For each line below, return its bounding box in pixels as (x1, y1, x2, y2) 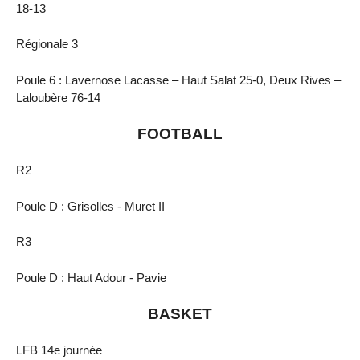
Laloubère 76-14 (16, 91, 100, 105)
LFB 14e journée (16, 342, 102, 357)
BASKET (148, 305, 212, 323)
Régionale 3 (16, 37, 78, 51)
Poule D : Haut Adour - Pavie (16, 271, 166, 285)
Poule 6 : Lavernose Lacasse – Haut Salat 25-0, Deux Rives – (16, 73, 341, 88)
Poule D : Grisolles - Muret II (16, 198, 165, 213)
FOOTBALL (137, 125, 223, 143)
